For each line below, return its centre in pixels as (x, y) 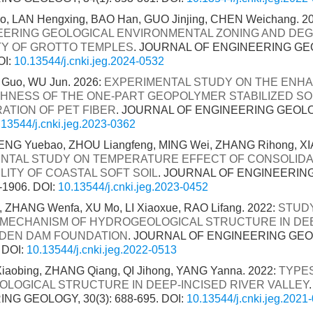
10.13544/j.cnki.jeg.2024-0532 (89, 61)
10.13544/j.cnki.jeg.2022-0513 (102, 250)
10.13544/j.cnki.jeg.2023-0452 (133, 187)
